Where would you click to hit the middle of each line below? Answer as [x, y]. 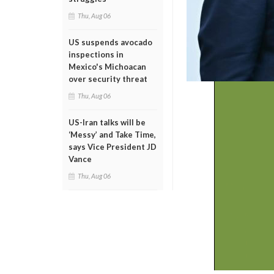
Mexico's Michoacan [107, 67]
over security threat [108, 79]
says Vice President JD [113, 147]
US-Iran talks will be [107, 122]
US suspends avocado [110, 42]
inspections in [96, 54]
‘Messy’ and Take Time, [112, 135]
